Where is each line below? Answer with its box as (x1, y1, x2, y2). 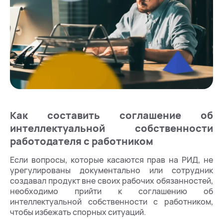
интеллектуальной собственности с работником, (10, 196, 213, 207)
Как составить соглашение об (10, 108, 213, 122)
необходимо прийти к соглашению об (10, 185, 213, 197)
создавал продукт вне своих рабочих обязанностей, (10, 175, 213, 186)
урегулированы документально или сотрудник (10, 164, 213, 176)
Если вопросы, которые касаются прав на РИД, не (10, 154, 213, 165)
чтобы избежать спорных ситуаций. (10, 206, 146, 218)
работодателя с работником (10, 134, 153, 148)
